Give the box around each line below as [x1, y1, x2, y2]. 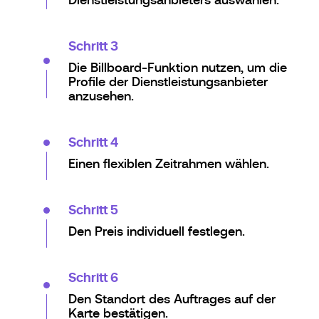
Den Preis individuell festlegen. [68, 224, 245, 239]
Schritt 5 [68, 202, 118, 217]
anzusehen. [68, 88, 134, 103]
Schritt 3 [68, 38, 118, 53]
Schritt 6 [68, 269, 118, 285]
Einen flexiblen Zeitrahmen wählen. [68, 156, 269, 171]
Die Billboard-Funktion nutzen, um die [68, 60, 287, 75]
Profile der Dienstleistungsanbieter [68, 74, 268, 89]
